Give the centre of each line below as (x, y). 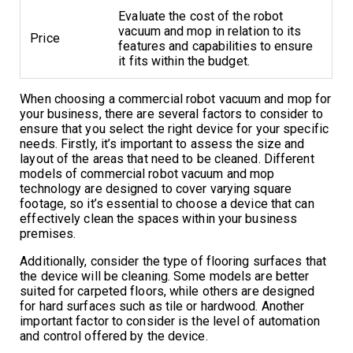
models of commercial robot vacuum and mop (147, 173)
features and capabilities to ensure (216, 46)
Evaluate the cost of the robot (201, 16)
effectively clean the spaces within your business (159, 218)
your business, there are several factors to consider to (171, 113)
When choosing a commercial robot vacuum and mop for (176, 98)
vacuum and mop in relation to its (210, 31)
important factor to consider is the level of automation (170, 321)
